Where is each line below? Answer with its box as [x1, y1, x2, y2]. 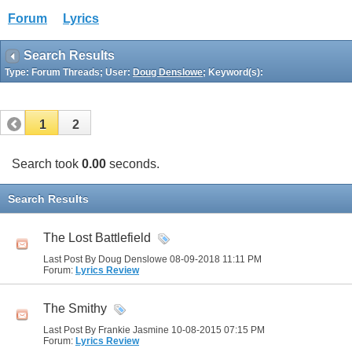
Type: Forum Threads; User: [5, 67, 133, 78]
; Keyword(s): [203, 67, 263, 78]
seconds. [106, 157, 159, 170]
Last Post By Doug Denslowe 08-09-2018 [43, 254, 222, 265]
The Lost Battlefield [43, 231, 151, 245]
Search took [12, 157, 82, 170]
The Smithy [43, 302, 107, 316]
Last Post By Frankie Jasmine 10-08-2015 [43, 324, 224, 335]
